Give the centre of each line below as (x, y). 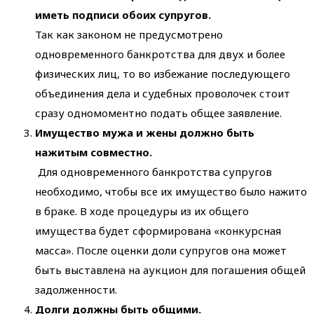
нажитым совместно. (94, 152)
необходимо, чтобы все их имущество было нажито (171, 192)
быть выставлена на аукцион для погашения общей (170, 270)
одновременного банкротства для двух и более (160, 54)
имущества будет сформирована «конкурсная (158, 231)
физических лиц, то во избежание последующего (163, 74)
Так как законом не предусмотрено (129, 35)
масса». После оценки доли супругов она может (161, 251)
